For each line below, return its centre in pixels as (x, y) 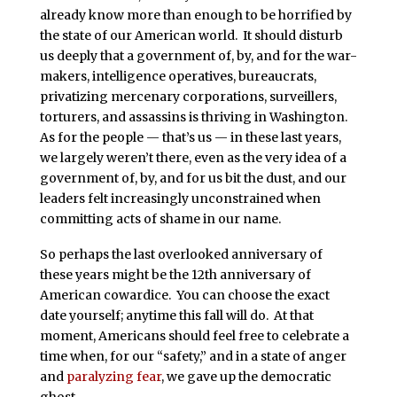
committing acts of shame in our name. (160, 219)
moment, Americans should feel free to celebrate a (194, 335)
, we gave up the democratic (246, 376)
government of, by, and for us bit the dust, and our (193, 179)
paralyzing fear (113, 376)
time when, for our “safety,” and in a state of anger (193, 356)
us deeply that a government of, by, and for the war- (198, 56)
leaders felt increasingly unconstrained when (180, 199)
